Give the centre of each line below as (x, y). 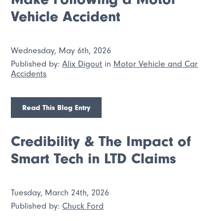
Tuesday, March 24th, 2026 (60, 192)
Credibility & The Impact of (101, 142)
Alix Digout (82, 64)
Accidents (29, 74)
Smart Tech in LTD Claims (94, 159)
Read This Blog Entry (56, 107)
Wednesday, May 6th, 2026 (61, 50)
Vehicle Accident (66, 17)
